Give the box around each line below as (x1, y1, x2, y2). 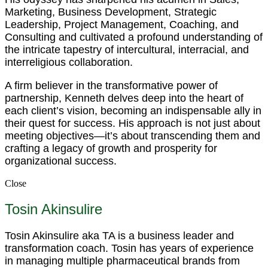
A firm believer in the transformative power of (5, 80, 218, 92)
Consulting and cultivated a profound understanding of (5, 31, 263, 44)
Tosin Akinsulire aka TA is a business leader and (5, 230, 234, 242)
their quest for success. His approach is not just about (5, 117, 260, 130)
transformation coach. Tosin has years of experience (5, 242, 254, 255)
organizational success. (5, 155, 117, 167)
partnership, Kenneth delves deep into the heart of (5, 92, 243, 105)
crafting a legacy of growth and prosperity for (5, 142, 217, 155)
